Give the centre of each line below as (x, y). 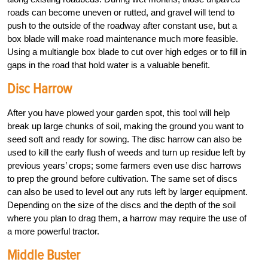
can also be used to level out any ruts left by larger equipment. (127, 192)
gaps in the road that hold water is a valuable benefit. (109, 65)
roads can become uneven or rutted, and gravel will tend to (121, 13)
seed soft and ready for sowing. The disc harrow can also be (124, 139)
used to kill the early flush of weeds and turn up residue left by (127, 153)
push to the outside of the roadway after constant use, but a (122, 26)
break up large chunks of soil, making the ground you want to (125, 126)
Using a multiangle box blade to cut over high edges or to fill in (127, 52)
